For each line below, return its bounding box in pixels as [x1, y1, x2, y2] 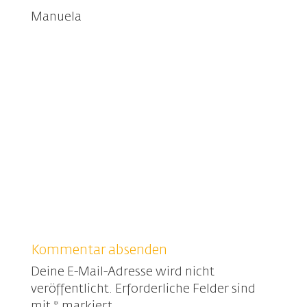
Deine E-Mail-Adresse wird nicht [30, 266, 214, 279]
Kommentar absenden [30, 243, 167, 258]
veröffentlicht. [30, 283, 112, 296]
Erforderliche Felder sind [114, 283, 256, 296]
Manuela [30, 11, 82, 24]
